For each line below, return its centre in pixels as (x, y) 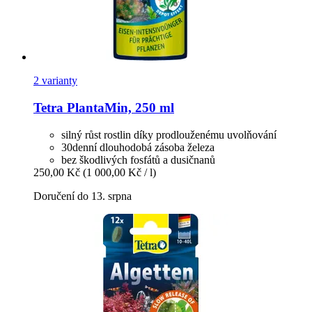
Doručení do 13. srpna (83, 196)
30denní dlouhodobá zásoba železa (138, 147)
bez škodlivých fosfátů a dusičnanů (138, 159)
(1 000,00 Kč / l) (119, 172)
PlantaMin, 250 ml (119, 108)
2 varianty (55, 81)
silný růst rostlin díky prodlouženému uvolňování (169, 134)
